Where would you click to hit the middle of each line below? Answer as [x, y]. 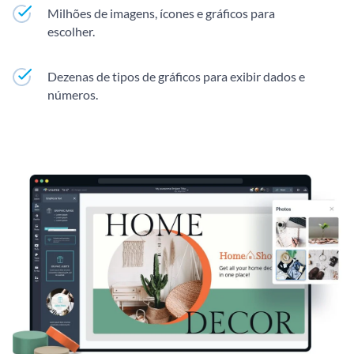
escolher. [71, 31]
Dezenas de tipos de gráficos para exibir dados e [176, 76]
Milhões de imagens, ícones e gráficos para [161, 13]
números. [73, 94]
